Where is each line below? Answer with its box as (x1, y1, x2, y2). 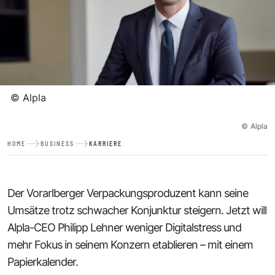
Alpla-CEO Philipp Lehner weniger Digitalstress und (7, 220, 241, 234)
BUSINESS (41, 139, 74, 147)
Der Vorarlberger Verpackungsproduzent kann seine (7, 186, 248, 199)
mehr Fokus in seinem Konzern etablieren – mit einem (7, 238, 253, 251)
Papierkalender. (7, 255, 78, 268)
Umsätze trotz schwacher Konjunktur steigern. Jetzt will (7, 203, 266, 217)
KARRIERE (89, 139, 122, 147)
